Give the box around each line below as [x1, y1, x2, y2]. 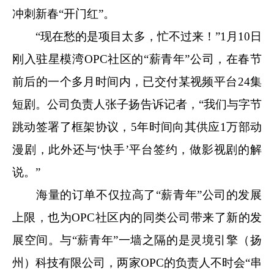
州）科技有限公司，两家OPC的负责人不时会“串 [12, 256, 262, 269]
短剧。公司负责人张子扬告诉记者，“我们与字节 [12, 97, 262, 111]
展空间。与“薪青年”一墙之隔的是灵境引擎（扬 [12, 233, 262, 246]
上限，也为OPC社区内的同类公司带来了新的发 [12, 210, 262, 224]
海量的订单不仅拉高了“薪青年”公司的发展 [12, 188, 262, 201]
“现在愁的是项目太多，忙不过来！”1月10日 [12, 29, 262, 43]
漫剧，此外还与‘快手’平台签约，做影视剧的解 [12, 143, 262, 156]
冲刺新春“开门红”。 [12, 7, 115, 20]
